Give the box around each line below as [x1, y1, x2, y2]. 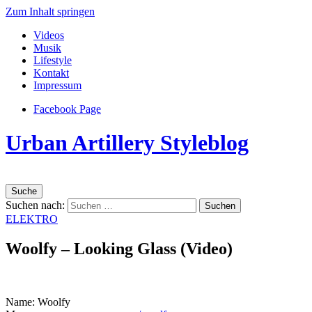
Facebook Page [33, 103, 101, 115]
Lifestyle [33, 54, 72, 66]
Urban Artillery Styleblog [6, 130, 249, 156]
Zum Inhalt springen [6, 6, 95, 17]
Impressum [33, 79, 81, 91]
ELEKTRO [6, 212, 58, 225]
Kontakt [33, 67, 69, 79]
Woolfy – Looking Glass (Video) [6, 239, 233, 258]
